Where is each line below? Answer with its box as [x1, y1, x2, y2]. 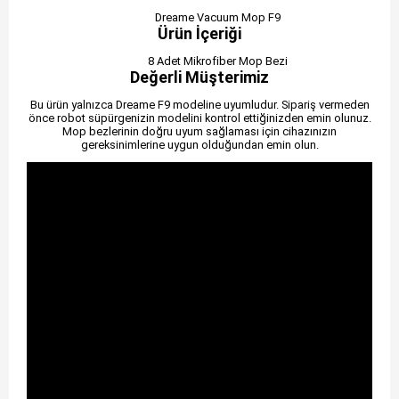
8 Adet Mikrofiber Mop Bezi [147, 53, 288, 68]
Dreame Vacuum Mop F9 [154, 11, 281, 25]
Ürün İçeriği [158, 24, 241, 44]
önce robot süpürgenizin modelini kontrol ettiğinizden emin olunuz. [28, 110, 371, 125]
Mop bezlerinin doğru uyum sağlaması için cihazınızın [62, 124, 337, 138]
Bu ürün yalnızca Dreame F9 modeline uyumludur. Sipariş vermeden [29, 97, 370, 111]
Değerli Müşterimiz [130, 67, 269, 86]
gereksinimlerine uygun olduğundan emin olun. [80, 137, 319, 151]
